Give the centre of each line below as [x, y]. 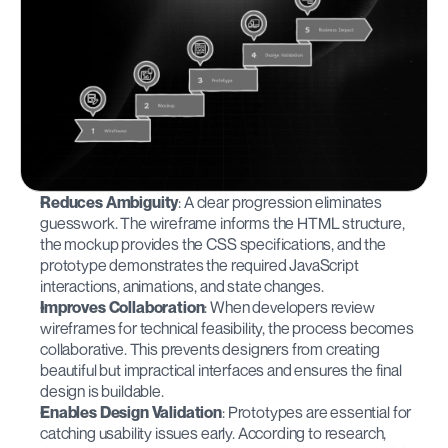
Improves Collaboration [122, 306]
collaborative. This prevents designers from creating [210, 348]
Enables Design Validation [131, 411]
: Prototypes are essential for [317, 411]
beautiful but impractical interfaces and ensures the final [221, 369]
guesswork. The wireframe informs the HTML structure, [222, 222]
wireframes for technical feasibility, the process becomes [227, 327]
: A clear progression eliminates [280, 201]
